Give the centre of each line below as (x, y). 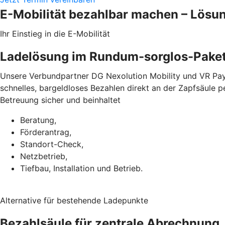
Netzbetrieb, (44, 156)
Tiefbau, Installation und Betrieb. (81, 168)
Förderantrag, (46, 132)
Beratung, (38, 120)
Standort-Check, (52, 144)
